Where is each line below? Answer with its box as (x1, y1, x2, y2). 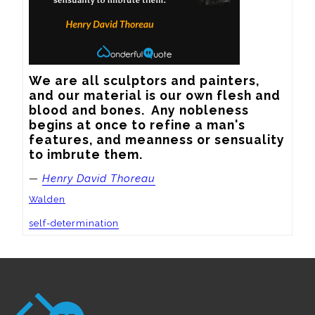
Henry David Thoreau (42, 172, 155, 186)
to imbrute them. (29, 147, 143, 162)
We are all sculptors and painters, (29, 73, 259, 89)
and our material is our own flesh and (29, 88, 281, 103)
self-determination (29, 217, 119, 229)
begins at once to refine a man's (29, 117, 245, 133)
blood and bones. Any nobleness (29, 103, 249, 118)
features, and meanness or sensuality (29, 132, 285, 148)
